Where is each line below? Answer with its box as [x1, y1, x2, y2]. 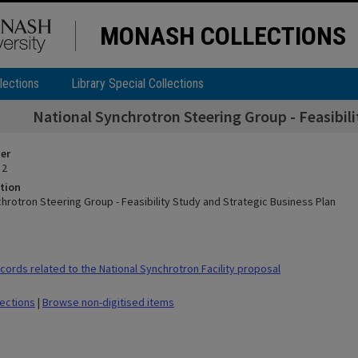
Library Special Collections [71, 76, 204, 91]
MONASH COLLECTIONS [100, 21, 346, 51]
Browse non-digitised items [42, 295, 174, 309]
